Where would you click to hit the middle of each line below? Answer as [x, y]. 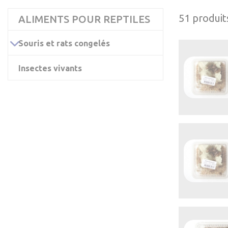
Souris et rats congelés [64, 43]
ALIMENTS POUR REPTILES [84, 19]
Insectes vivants [50, 68]
